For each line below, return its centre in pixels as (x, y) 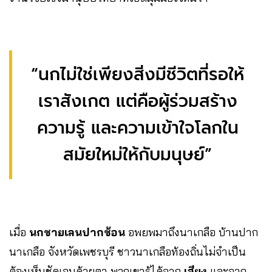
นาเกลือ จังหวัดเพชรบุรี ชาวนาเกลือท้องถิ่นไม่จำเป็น (127, 251)
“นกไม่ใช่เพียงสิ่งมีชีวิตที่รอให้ (138, 74)
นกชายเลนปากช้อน (77, 232)
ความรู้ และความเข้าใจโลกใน (138, 127)
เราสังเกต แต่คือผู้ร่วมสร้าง (138, 101)
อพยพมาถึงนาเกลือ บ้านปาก (192, 232)
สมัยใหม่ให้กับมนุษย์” (138, 154)
